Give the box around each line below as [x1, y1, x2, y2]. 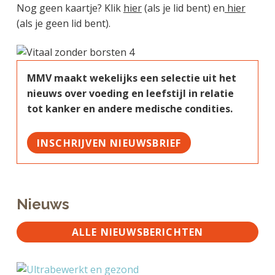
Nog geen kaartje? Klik [16, 1, 123, 15]
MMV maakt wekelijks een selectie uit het [26, 71, 236, 85]
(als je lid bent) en [141, 1, 225, 15]
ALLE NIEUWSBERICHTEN [71, 225, 204, 239]
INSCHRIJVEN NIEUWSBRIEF [36, 136, 182, 150]
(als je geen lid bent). [16, 17, 110, 31]
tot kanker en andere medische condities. [26, 102, 233, 116]
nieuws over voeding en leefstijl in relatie [26, 87, 234, 101]
